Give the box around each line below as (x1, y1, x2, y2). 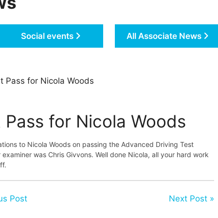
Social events (20, 31, 75, 41)
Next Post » (168, 194, 214, 204)
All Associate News (126, 31, 203, 41)
